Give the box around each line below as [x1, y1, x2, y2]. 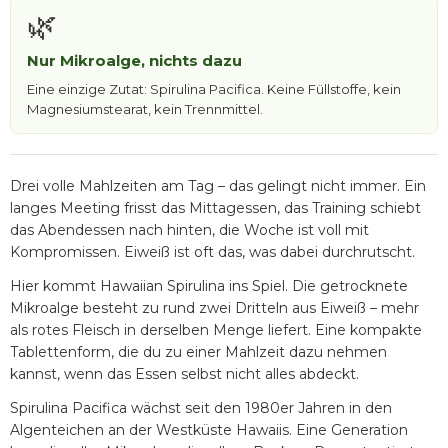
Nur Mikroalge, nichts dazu [27, 51, 242, 71]
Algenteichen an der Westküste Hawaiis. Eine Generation [10, 421, 408, 440]
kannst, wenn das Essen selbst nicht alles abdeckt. [10, 365, 359, 384]
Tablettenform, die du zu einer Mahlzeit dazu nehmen [10, 343, 387, 362]
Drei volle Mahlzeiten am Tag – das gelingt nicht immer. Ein [10, 177, 426, 196]
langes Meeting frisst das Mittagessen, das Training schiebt [10, 199, 421, 218]
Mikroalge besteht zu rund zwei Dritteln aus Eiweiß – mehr [10, 299, 419, 318]
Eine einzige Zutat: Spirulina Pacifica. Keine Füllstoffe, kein [27, 81, 401, 98]
